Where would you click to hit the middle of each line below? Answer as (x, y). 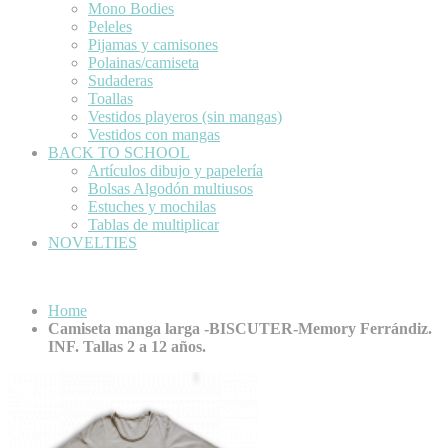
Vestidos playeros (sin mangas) (185, 116)
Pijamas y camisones (153, 44)
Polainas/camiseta (143, 62)
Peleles (110, 26)
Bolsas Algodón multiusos (170, 188)
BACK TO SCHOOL (119, 152)
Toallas (110, 98)
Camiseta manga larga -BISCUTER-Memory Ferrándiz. (240, 328)
